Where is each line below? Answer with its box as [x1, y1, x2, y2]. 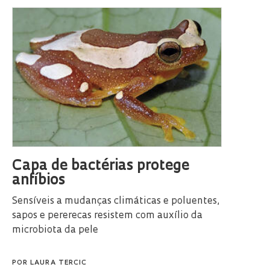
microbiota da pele [12, 225, 98, 236]
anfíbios [12, 174, 65, 189]
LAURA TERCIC [30, 260, 87, 267]
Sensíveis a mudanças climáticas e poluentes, [12, 196, 219, 207]
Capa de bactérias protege [12, 159, 189, 174]
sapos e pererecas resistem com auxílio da [12, 211, 202, 221]
